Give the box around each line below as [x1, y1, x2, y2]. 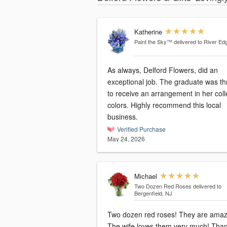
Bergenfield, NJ [134, 189, 172, 197]
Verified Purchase [117, 125, 166, 133]
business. [107, 111, 138, 122]
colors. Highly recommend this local [107, 100, 221, 110]
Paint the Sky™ [134, 37, 172, 46]
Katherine [134, 27, 162, 36]
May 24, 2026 [107, 134, 145, 143]
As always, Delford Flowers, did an [107, 65, 218, 75]
